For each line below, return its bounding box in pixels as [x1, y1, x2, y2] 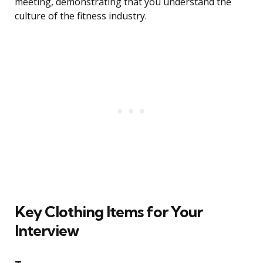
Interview [15, 221, 79, 241]
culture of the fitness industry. [15, 9, 147, 23]
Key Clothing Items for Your [15, 202, 203, 222]
